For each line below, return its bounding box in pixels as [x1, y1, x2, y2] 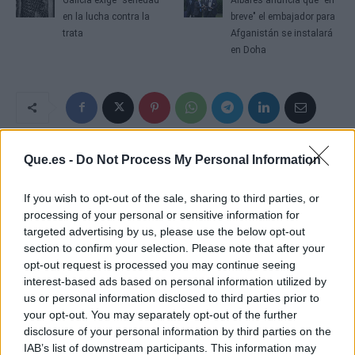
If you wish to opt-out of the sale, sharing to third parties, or [24, 191, 319, 204]
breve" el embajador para [231, 10, 336, 22]
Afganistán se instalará [231, 27, 334, 39]
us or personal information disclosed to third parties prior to [24, 291, 319, 304]
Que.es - [24, 152, 76, 166]
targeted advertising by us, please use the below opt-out [24, 224, 305, 238]
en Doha [231, 44, 267, 55]
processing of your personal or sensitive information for [24, 208, 300, 221]
